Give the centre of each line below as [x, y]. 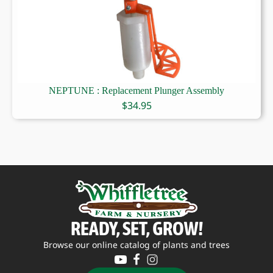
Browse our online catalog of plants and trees [136, 244]
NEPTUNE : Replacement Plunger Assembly [136, 91]
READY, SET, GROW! [136, 228]
